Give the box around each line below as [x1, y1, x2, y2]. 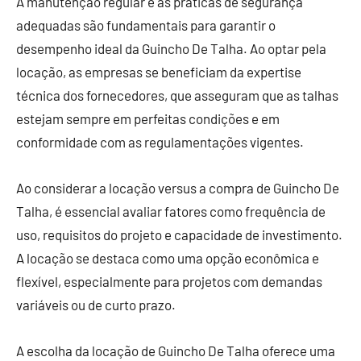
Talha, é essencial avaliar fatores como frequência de [16, 202, 326, 219]
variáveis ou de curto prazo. [16, 296, 176, 313]
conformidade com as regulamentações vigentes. [16, 133, 304, 150]
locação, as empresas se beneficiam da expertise [16, 63, 301, 80]
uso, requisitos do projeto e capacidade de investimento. [16, 226, 342, 243]
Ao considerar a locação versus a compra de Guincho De [16, 179, 339, 196]
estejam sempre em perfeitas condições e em [16, 110, 280, 127]
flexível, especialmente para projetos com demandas [16, 272, 322, 289]
